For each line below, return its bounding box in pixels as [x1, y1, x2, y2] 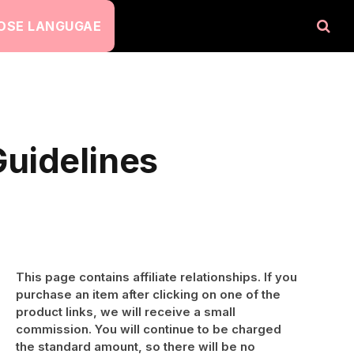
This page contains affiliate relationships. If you [16, 269, 297, 284]
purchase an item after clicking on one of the [16, 287, 281, 302]
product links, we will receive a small [16, 304, 235, 319]
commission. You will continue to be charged [16, 322, 281, 337]
